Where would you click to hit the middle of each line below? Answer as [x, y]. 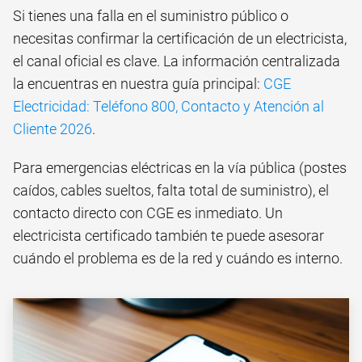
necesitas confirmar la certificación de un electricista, [180, 39]
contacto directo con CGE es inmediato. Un [148, 213]
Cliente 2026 [53, 129]
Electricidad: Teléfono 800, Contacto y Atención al [168, 107]
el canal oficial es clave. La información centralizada [177, 61]
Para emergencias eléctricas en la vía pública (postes [180, 168]
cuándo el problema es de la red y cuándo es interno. [178, 259]
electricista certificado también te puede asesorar [168, 236]
